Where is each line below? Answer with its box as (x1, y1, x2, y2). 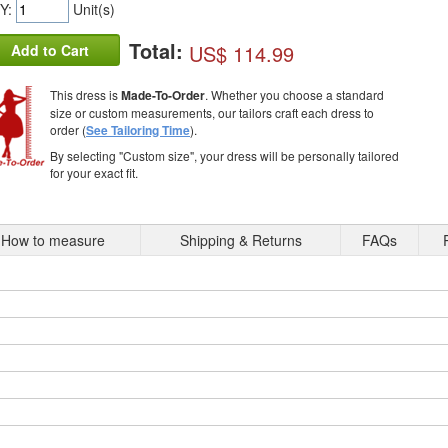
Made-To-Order (121, 86, 205, 105)
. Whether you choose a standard (205, 86, 384, 104)
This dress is (50, 86, 121, 104)
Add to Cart (11, 40, 89, 61)
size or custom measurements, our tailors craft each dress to (50, 104, 374, 122)
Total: (129, 36, 189, 66)
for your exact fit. (50, 164, 138, 182)
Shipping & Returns (179, 230, 302, 251)
